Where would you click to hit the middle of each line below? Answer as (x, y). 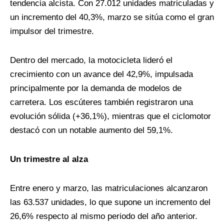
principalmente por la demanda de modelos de (96, 88)
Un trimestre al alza (49, 159)
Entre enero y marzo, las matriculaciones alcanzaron (109, 188)
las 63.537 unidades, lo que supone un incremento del (110, 202)
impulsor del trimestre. (52, 31)
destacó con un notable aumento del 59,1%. (91, 130)
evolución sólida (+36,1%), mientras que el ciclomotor (110, 116)
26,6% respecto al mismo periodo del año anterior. (104, 216)
